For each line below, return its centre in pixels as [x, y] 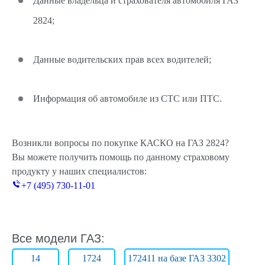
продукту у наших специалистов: [79, 171]
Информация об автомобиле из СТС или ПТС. [127, 98]
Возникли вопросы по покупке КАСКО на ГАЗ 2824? [120, 143]
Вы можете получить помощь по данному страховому [121, 157]
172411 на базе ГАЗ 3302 [177, 258]
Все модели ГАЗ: [58, 238]
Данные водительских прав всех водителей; [122, 59]
